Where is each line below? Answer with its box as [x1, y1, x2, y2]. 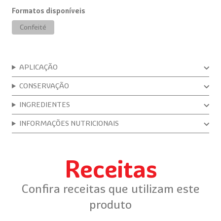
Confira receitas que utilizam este [21, 181, 200, 196]
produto [89, 197, 132, 212]
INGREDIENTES [19, 100, 71, 110]
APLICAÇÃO [19, 63, 58, 72]
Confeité [20, 23, 46, 32]
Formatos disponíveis [12, 6, 85, 16]
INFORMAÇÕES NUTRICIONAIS [19, 119, 119, 128]
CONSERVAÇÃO [19, 81, 70, 91]
